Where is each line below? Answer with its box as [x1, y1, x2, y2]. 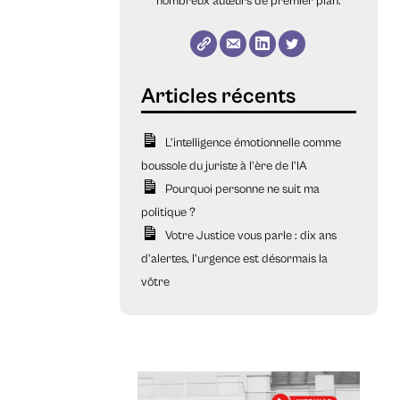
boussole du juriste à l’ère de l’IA [141, 159, 308, 174]
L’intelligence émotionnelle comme [164, 136, 341, 151]
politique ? [141, 205, 196, 221]
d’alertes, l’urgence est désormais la [141, 252, 329, 267]
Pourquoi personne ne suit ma [164, 182, 320, 197]
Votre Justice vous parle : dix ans [164, 229, 337, 244]
